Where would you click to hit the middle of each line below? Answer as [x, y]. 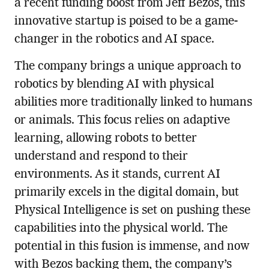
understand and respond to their [101, 156]
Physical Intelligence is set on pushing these [132, 210]
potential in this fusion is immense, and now [132, 246]
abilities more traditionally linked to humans [133, 102]
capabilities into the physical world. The [121, 228]
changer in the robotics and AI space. [114, 39]
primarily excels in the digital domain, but [126, 192]
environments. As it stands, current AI [117, 174]
